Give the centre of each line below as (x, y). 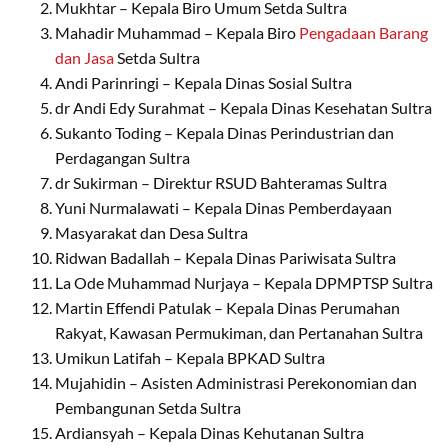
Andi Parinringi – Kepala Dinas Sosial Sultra (203, 82)
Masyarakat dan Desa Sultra (151, 232)
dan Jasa (84, 57)
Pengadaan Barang (363, 32)
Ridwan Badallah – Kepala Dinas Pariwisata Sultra (225, 257)
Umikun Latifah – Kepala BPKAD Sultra (190, 357)
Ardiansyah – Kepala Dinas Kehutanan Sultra (209, 432)
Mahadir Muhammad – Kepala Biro (177, 32)
